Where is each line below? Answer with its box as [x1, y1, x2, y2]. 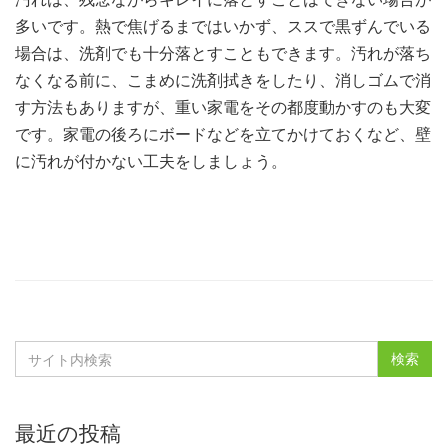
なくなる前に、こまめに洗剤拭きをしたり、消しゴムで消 [15, 70, 431, 91]
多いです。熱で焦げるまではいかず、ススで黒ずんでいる [15, 16, 431, 37]
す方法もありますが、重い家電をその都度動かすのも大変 [15, 97, 431, 118]
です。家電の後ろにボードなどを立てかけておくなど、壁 [15, 124, 431, 145]
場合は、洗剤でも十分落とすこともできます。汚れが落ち [15, 43, 431, 64]
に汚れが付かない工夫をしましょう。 [15, 151, 287, 172]
